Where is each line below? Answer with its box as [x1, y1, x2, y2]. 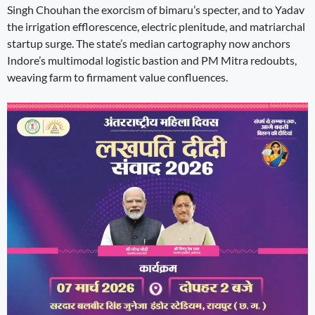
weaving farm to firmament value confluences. [7, 70, 228, 84]
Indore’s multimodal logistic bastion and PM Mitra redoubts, [7, 53, 297, 67]
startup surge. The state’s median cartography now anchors [7, 36, 290, 50]
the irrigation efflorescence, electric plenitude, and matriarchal [7, 19, 305, 33]
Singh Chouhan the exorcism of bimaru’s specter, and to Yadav [7, 2, 304, 16]
